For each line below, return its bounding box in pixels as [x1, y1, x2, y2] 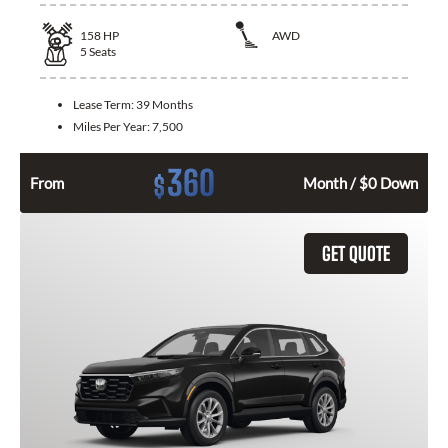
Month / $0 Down [303, 173, 418, 192]
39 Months [136, 96, 193, 112]
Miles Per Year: [73, 118, 152, 134]
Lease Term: [73, 96, 136, 112]
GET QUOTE [322, 241, 390, 265]
